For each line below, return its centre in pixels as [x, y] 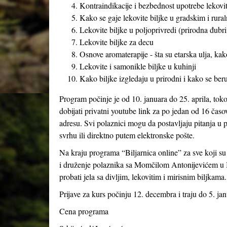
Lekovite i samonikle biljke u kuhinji [138, 66]
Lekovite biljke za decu [117, 42]
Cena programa [84, 211]
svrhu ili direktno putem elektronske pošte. [127, 135]
